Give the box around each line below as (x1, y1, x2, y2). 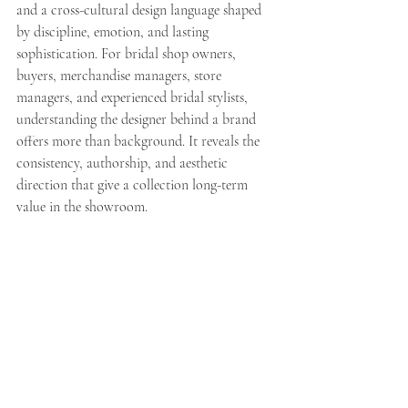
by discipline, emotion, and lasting (16, 23, 212, 41)
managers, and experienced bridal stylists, (16, 88, 251, 107)
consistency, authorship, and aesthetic (16, 154, 231, 172)
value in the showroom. (16, 198, 148, 216)
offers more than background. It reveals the (16, 132, 263, 150)
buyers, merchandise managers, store (16, 66, 225, 85)
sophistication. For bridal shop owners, (16, 45, 240, 63)
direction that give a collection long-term (16, 176, 251, 194)
